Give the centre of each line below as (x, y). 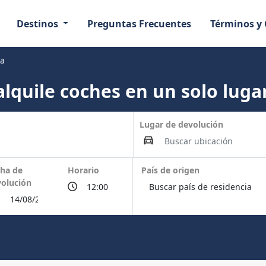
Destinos (38, 23)
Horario (83, 170)
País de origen (170, 170)
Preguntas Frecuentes (140, 23)
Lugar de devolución (181, 124)
